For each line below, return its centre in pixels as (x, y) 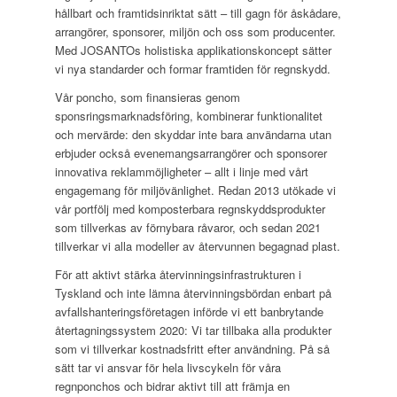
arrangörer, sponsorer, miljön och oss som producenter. (196, 32)
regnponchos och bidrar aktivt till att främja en (173, 386)
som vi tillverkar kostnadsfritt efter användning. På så (193, 349)
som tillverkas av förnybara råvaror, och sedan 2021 (188, 228)
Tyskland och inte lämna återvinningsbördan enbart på (194, 293)
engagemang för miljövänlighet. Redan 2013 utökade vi (196, 191)
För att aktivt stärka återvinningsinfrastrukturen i (179, 275)
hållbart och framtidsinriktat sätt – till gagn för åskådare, (198, 13)
